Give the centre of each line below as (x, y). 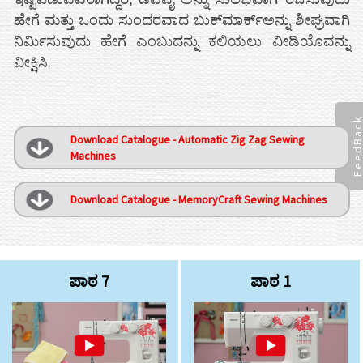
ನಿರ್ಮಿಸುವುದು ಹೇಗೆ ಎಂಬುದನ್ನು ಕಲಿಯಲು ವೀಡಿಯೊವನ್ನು (181, 41)
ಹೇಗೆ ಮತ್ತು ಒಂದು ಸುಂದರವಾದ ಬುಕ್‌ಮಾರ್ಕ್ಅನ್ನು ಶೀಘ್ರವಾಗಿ (181, 19)
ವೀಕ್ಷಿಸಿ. (32, 62)
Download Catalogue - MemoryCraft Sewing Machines (199, 199)
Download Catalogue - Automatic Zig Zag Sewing (188, 139)
